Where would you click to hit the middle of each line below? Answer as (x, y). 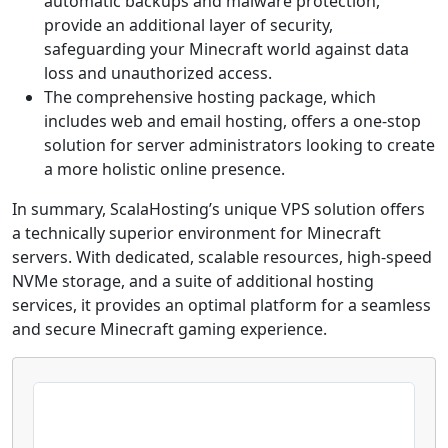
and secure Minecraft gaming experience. (169, 329)
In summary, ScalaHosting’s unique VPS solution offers (218, 209)
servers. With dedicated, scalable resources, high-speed (222, 257)
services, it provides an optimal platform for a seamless (221, 305)
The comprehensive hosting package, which (210, 97)
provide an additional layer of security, (188, 25)
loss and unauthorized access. (158, 73)
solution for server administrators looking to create (239, 145)
